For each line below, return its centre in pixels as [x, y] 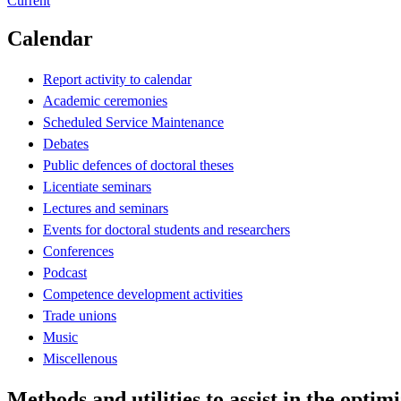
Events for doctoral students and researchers [166, 229]
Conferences [78, 251]
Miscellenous [80, 358]
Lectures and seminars [106, 208]
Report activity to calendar [117, 79]
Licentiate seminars [97, 186]
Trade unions [80, 315]
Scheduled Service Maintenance [133, 122]
